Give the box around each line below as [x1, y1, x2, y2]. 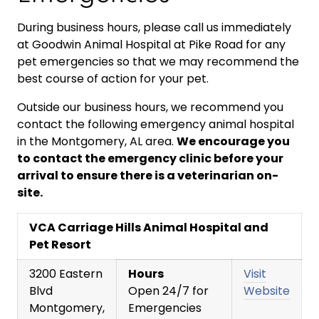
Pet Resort [29, 236, 91, 253]
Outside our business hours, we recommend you [17, 98, 283, 115]
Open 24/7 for [128, 282, 209, 299]
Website [244, 282, 290, 299]
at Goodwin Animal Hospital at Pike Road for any [17, 36, 286, 53]
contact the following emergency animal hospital [17, 115, 294, 132]
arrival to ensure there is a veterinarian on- [17, 167, 278, 184]
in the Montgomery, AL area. [17, 132, 177, 150]
